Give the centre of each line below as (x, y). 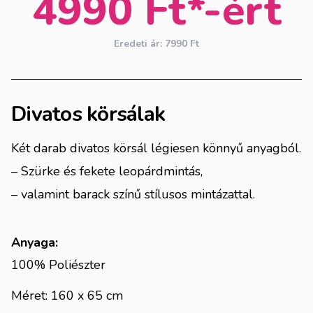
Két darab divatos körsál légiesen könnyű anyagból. (156, 148)
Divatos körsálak (88, 114)
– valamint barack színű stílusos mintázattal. (133, 194)
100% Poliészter (58, 264)
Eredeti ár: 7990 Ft (156, 43)
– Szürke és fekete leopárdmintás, (107, 171)
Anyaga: (35, 242)
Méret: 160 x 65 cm (67, 295)
